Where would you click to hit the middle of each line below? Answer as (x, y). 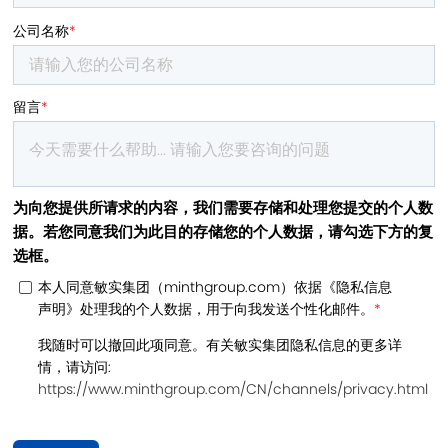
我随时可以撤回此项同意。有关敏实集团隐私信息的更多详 (220, 345)
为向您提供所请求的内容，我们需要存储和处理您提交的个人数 (223, 207)
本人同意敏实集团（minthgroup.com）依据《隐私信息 (215, 286)
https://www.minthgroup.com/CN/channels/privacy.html (233, 389)
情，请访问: (75, 367)
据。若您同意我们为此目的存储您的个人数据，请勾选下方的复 (223, 231)
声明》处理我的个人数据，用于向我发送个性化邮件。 (206, 308)
